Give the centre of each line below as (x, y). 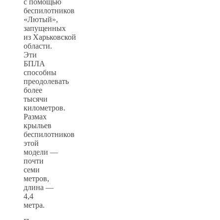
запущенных (45, 28)
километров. (44, 108)
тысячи (36, 99)
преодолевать (46, 81)
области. (38, 46)
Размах (35, 116)
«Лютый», (41, 19)
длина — (39, 187)
